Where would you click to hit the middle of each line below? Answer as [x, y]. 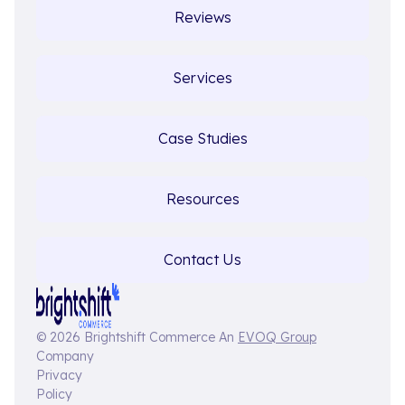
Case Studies [202, 138]
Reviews [202, 17]
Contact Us [202, 259]
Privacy [59, 375]
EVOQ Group [277, 337]
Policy [54, 394]
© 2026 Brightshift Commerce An [137, 337]
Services [202, 77]
